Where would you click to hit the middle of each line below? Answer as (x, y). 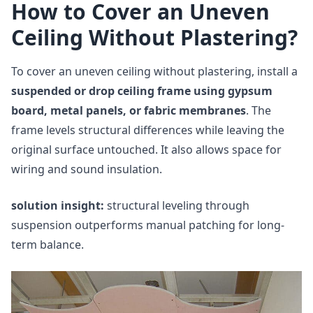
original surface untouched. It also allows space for (146, 150)
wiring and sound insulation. (87, 169)
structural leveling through (177, 205)
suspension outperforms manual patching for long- (148, 225)
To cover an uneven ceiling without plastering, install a (154, 71)
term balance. (48, 245)
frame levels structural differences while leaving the (148, 130)
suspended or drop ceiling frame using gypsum (142, 91)
